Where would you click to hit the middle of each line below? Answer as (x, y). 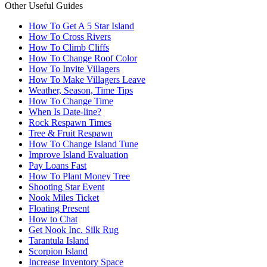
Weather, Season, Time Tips (81, 90)
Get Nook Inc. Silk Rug (74, 229)
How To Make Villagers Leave (87, 79)
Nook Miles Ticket (64, 197)
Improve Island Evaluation (78, 154)
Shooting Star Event (66, 187)
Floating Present (59, 208)
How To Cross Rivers (70, 36)
